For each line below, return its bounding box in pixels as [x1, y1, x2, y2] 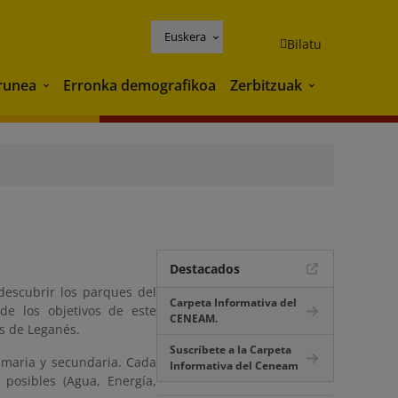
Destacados [170, 260, 240, 277]
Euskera [164, 28, 206, 44]
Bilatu [287, 35, 322, 52]
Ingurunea [39, 76, 109, 97]
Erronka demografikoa [63, 75, 216, 95]
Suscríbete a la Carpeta [170, 342, 291, 357]
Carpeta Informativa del [170, 295, 297, 310]
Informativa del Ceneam [170, 358, 298, 373]
